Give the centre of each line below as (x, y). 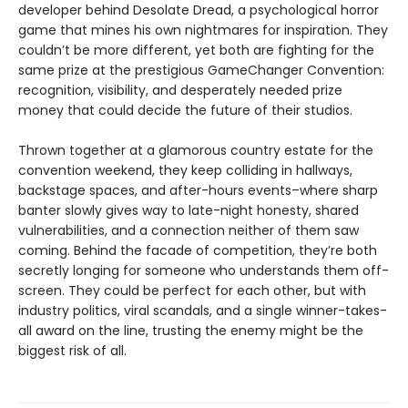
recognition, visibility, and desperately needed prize (180, 90)
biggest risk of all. (72, 351)
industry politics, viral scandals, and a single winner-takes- (203, 311)
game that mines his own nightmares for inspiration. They (203, 30)
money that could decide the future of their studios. (185, 110)
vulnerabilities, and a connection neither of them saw (189, 230)
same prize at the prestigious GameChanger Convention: (201, 70)
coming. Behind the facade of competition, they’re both (198, 250)
